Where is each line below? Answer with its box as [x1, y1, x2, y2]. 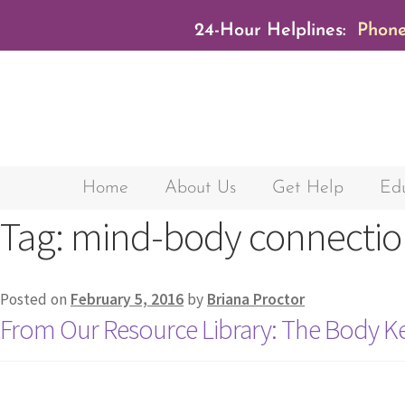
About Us [164, 179, 236, 198]
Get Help [271, 179, 344, 198]
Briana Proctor [207, 289, 305, 310]
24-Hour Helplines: [193, 21, 346, 40]
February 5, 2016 [71, 289, 184, 310]
